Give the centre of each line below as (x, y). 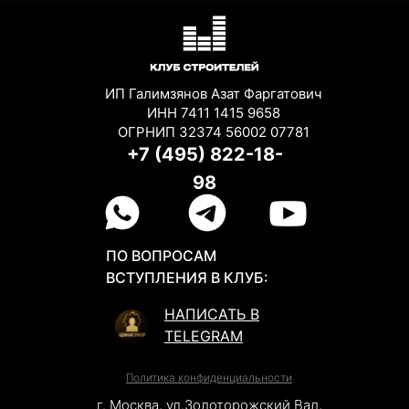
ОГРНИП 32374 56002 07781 (213, 132)
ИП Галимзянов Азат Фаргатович (213, 94)
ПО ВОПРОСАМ (161, 256)
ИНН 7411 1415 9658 (213, 113)
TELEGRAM (204, 336)
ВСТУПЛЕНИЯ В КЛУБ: (187, 278)
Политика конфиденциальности (209, 378)
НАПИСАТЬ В (212, 315)
